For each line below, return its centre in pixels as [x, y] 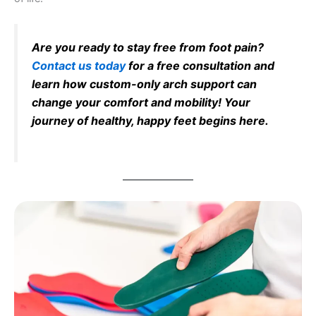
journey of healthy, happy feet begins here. [150, 121]
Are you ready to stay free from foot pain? [148, 48]
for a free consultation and [201, 66]
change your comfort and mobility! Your [141, 103]
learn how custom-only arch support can [144, 84]
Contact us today [80, 66]
